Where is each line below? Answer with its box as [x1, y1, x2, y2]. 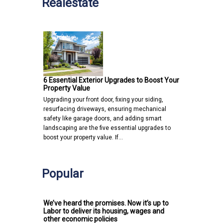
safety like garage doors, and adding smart [43, 114, 162, 122]
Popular [42, 166, 84, 181]
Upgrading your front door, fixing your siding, [43, 96, 163, 103]
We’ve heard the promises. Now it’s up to [43, 199, 169, 207]
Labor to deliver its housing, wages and [43, 207, 164, 215]
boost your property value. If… [43, 133, 123, 141]
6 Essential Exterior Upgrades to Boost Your [43, 76, 179, 84]
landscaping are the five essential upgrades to [43, 124, 171, 131]
